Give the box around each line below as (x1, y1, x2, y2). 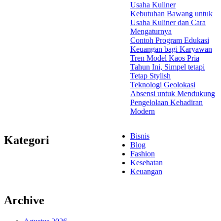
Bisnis (130, 132, 149, 141)
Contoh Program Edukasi (130, 36, 209, 45)
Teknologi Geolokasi (130, 80, 195, 89)
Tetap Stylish (130, 72, 171, 80)
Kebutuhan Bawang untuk (130, 9, 213, 18)
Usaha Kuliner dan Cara (130, 18, 206, 27)
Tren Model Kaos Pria (130, 54, 199, 63)
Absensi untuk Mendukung (130, 89, 215, 98)
